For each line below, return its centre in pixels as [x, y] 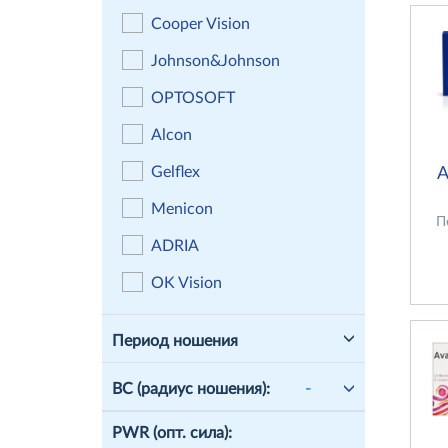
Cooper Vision [200, 23]
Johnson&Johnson [215, 60]
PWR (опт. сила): [172, 432]
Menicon [181, 208]
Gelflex [175, 171]
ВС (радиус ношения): [191, 388]
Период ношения [175, 340]
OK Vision [186, 282]
